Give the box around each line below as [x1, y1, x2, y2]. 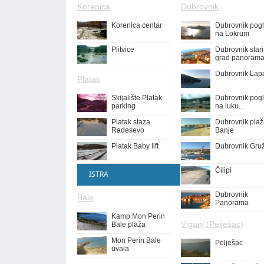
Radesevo [111, 126, 144, 134]
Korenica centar [111, 21, 162, 29]
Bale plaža [111, 220, 146, 229]
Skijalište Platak [111, 94, 162, 102]
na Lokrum [215, 29, 249, 38]
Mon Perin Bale [111, 236, 161, 245]
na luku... [215, 102, 244, 110]
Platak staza [111, 118, 150, 126]
